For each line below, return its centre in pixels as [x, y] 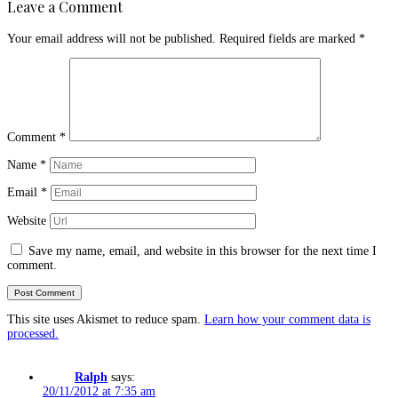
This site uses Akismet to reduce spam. [106, 319]
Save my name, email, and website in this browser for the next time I [203, 251]
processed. [33, 333]
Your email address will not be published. [111, 38]
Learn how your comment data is [287, 319]
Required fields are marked [289, 38]
